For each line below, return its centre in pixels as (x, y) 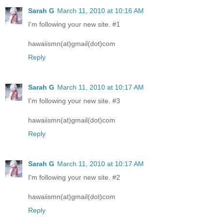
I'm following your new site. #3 (74, 101)
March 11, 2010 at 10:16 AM (101, 10)
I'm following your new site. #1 (74, 24)
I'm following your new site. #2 (74, 177)
